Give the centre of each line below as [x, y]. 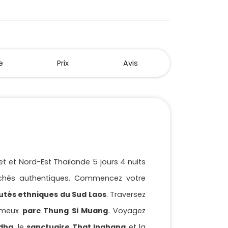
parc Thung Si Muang [65, 211]
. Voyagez [127, 211]
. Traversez [126, 195]
